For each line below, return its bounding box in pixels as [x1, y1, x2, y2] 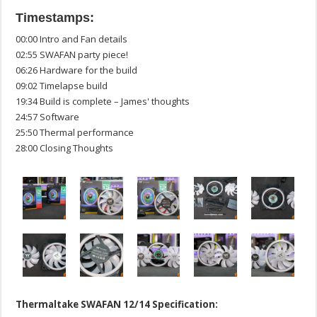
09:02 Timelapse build [16, 79, 108, 92]
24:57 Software [16, 110, 80, 123]
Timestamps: [16, 10, 95, 25]
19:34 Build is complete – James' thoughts [16, 94, 190, 108]
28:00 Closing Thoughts [16, 141, 114, 154]
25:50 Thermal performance [16, 125, 134, 139]
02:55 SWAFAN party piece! [16, 47, 129, 61]
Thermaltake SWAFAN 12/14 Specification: [16, 298, 219, 311]
